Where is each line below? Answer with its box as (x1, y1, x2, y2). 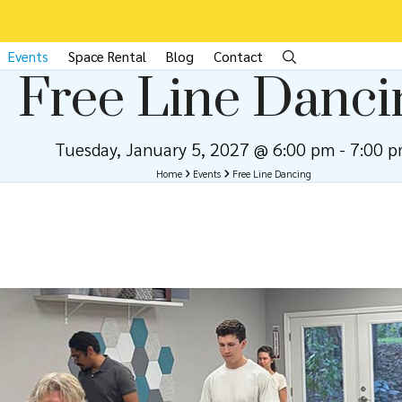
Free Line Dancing (232, 167, 312, 180)
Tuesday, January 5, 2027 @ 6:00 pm (55, 137, 336, 161)
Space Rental (68, 48, 146, 66)
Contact (214, 48, 263, 66)
